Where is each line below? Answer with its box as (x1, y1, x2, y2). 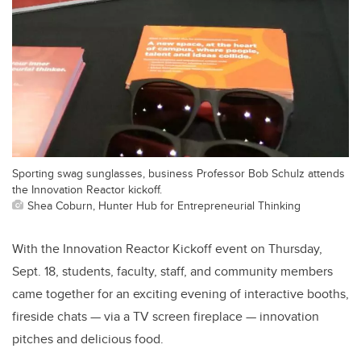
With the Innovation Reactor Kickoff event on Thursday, (12, 239, 322, 259)
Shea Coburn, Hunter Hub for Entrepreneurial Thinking (27, 197, 301, 214)
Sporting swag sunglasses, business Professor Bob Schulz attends (12, 164, 345, 182)
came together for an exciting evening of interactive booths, (12, 284, 349, 304)
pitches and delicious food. (12, 330, 164, 349)
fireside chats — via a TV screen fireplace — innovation (12, 307, 319, 326)
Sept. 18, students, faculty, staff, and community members (12, 262, 333, 281)
